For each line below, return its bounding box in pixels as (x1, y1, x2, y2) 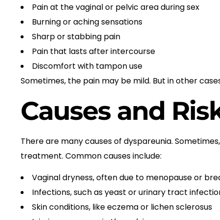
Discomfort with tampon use (32, 60, 142, 72)
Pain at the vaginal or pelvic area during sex (32, 1, 199, 13)
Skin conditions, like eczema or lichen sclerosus (32, 201, 212, 213)
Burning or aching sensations (32, 16, 142, 28)
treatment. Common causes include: (21, 150, 162, 162)
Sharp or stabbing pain (32, 31, 120, 43)
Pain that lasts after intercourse (32, 46, 155, 57)
